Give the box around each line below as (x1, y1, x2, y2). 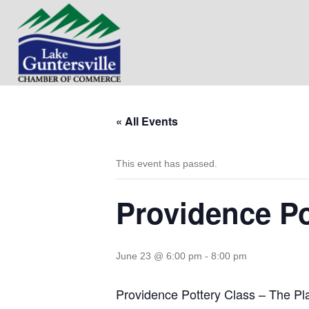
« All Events (116, 113, 178, 129)
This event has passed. (116, 158, 217, 169)
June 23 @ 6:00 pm (116, 250, 202, 261)
